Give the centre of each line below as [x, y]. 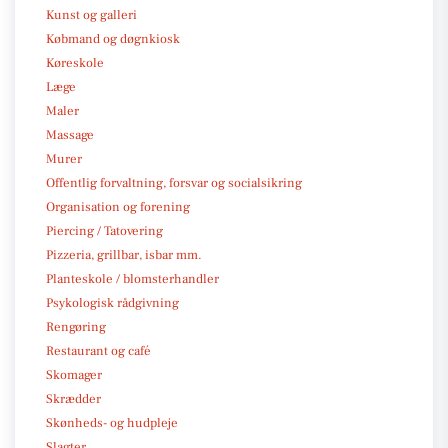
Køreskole [75, 62]
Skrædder [73, 398]
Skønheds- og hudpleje [112, 422]
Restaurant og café [98, 350]
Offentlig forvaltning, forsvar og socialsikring [174, 182]
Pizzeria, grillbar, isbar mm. [124, 254]
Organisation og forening [118, 206]
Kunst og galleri [91, 14]
